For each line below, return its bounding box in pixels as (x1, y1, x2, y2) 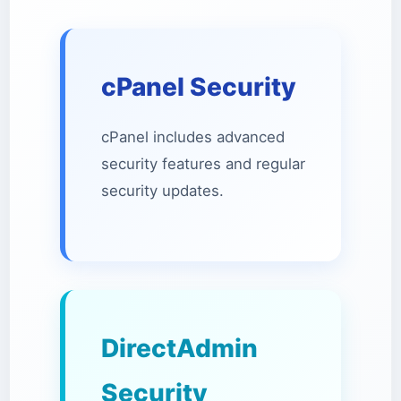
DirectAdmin (101, 333, 258, 363)
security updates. (101, 182, 224, 200)
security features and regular (101, 155, 305, 173)
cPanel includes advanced (101, 128, 285, 146)
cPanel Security (101, 72, 296, 102)
